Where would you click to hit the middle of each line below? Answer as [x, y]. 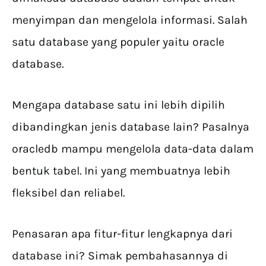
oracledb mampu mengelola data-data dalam [133, 149]
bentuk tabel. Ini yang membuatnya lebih [121, 171]
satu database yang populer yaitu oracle [118, 42]
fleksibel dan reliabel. [68, 193]
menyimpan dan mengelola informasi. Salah [130, 20]
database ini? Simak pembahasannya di [120, 256]
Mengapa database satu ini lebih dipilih [118, 105]
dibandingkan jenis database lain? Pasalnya [131, 127]
